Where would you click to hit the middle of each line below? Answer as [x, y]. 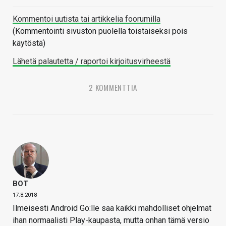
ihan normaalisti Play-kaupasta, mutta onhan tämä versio [111, 220]
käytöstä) [29, 43]
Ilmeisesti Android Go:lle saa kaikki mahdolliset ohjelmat [112, 208]
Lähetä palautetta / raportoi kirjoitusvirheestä [92, 61]
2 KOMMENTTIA [113, 87]
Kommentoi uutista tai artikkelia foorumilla [87, 19]
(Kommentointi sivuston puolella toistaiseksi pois [100, 31]
